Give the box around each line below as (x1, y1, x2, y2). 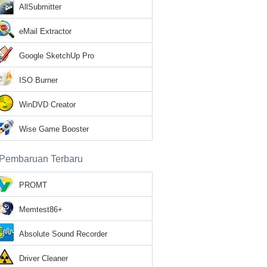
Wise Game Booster (19, 125, 89, 133)
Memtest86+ (19, 205, 63, 214)
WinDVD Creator (19, 100, 76, 109)
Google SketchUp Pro (19, 51, 94, 60)
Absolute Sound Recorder (19, 229, 107, 238)
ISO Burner (19, 76, 58, 85)
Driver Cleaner (19, 254, 68, 263)
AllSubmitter (19, 2, 61, 11)
